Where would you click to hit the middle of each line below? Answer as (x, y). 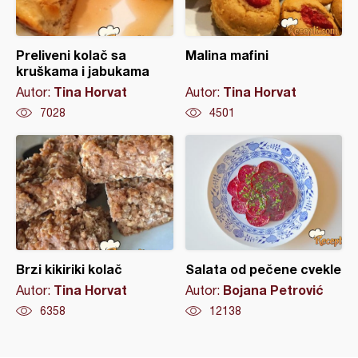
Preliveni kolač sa (71, 55)
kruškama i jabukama (83, 71)
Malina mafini (227, 55)
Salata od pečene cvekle (263, 269)
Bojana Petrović (273, 290)
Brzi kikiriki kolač (69, 269)
